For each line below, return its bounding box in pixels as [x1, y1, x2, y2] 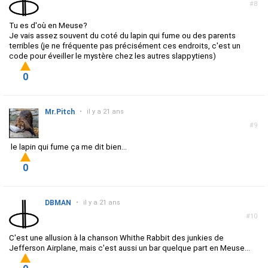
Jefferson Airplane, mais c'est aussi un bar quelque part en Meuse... [9, 243, 250, 253]
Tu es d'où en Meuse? [9, 21, 87, 31]
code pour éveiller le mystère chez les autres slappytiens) [9, 51, 216, 61]
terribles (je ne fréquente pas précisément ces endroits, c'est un [9, 41, 240, 51]
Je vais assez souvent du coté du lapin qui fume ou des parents [9, 31, 236, 41]
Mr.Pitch [45, 108, 75, 117]
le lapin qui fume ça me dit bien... [9, 142, 127, 152]
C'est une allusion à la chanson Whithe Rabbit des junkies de [9, 233, 224, 243]
